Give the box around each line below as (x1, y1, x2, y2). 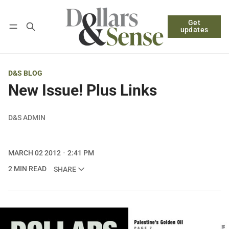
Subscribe (57, 25, 89, 33)
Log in (18, 25, 37, 33)
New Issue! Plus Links (8, 81, 157, 99)
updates (180, 26, 209, 34)
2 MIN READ (8, 165, 47, 173)
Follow (147, 24, 169, 33)
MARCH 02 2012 (8, 149, 61, 157)
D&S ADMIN (8, 113, 45, 122)
